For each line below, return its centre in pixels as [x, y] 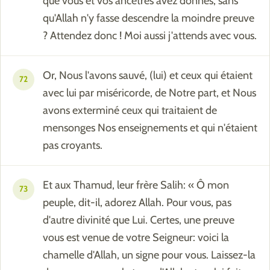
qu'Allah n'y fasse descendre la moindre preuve [149, 18]
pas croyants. [73, 146]
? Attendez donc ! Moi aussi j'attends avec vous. [150, 36]
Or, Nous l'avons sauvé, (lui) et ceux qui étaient [148, 76]
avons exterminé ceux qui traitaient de [130, 111]
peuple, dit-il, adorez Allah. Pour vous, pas [137, 203]
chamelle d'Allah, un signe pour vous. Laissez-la [149, 255]
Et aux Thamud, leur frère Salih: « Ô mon [136, 185]
